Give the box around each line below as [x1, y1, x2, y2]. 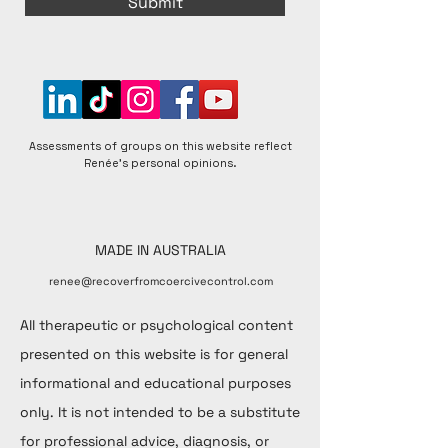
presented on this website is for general [20, 345, 288, 363]
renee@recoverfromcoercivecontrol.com [48, 274, 273, 288]
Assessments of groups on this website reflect [28, 139, 292, 153]
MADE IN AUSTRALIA [95, 241, 226, 259]
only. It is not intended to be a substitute [20, 403, 300, 421]
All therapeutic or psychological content [20, 316, 293, 334]
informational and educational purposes [20, 374, 291, 392]
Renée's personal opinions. [84, 156, 236, 170]
